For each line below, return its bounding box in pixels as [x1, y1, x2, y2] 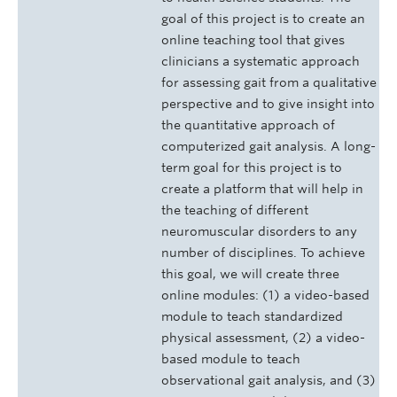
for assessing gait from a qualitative [161, 75, 377, 90]
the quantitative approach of [161, 118, 335, 133]
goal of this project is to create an [161, 12, 365, 27]
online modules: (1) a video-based [161, 288, 370, 303]
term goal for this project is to [161, 160, 342, 175]
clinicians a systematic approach [161, 54, 360, 69]
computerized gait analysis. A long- [161, 139, 376, 154]
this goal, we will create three [161, 267, 339, 282]
